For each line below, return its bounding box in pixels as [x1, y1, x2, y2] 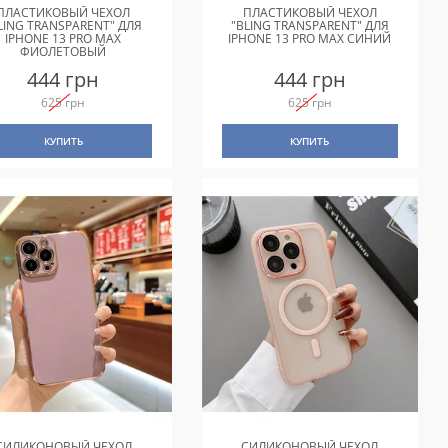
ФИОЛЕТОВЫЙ [20, 42, 107, 60]
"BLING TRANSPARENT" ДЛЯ [230, 16, 389, 34]
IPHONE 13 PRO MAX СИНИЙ [228, 29, 392, 47]
